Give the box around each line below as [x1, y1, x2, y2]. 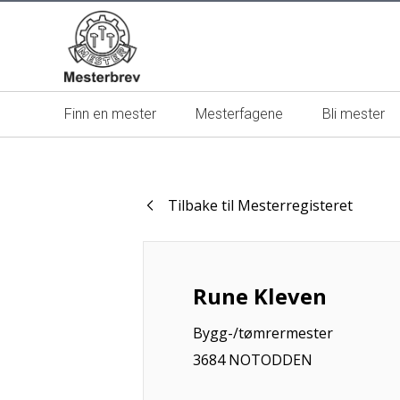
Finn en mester [64, 105, 156, 122]
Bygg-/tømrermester [193, 323, 333, 343]
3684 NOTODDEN [193, 350, 312, 370]
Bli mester [322, 105, 385, 122]
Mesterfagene [196, 105, 283, 122]
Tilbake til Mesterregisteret [168, 196, 353, 215]
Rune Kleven [193, 281, 327, 311]
